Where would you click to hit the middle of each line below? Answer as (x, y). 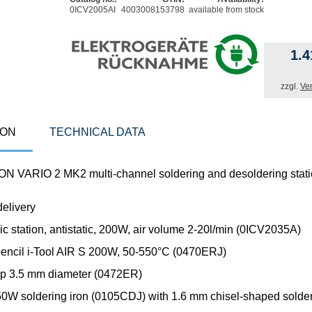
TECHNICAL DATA (97, 132)
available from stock (226, 9)
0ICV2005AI (93, 9)
